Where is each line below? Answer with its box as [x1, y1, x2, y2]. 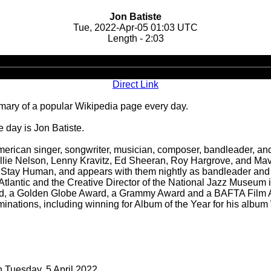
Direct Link [113, 79, 158, 90]
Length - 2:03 [107, 33, 164, 44]
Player [135, 66, 163, 76]
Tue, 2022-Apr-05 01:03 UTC [73, 22, 198, 33]
